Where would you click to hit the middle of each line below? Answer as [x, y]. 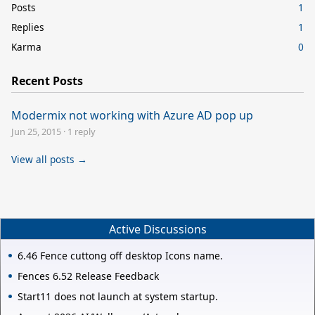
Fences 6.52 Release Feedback [88, 276]
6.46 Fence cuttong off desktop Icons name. [120, 256]
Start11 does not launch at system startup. [118, 297]
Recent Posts [47, 81]
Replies [28, 27]
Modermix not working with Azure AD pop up [132, 115]
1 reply [82, 131]
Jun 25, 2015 [36, 131]
